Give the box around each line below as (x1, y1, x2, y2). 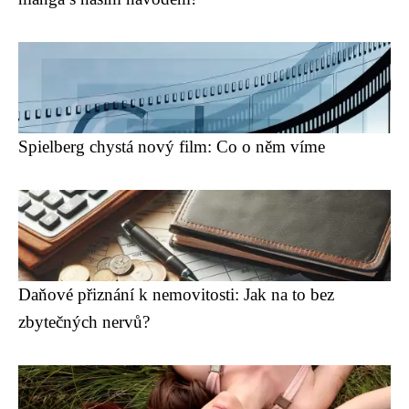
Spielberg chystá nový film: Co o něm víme (18, 137, 325, 156)
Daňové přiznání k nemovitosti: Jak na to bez (18, 285, 334, 304)
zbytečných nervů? (18, 312, 150, 331)
